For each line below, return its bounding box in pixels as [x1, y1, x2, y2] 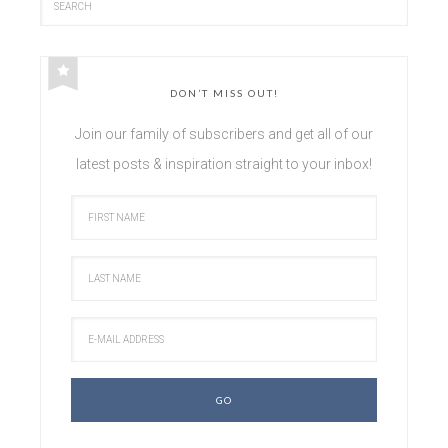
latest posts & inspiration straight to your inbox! [76, 155, 372, 172]
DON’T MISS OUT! [169, 86, 279, 99]
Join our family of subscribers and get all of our [75, 125, 373, 142]
